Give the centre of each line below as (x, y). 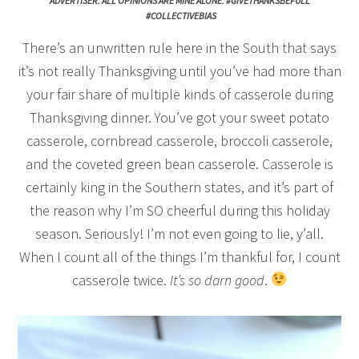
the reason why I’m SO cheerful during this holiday (179, 210)
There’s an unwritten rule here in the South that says (179, 47)
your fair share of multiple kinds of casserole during (179, 94)
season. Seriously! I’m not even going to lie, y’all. (179, 233)
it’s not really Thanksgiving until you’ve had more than (179, 71)
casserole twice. (121, 280)
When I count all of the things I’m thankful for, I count (179, 256)
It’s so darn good (217, 280)
